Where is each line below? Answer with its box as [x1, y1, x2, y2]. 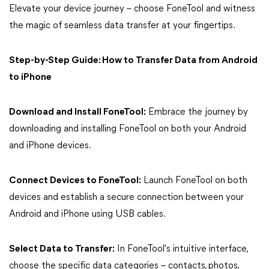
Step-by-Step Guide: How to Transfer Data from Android [9, 55, 258, 65]
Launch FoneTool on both [141, 175, 247, 186]
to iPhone [9, 72, 52, 82]
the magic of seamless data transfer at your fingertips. [9, 20, 235, 31]
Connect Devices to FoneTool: [9, 175, 141, 186]
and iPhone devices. [9, 141, 91, 151]
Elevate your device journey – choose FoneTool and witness [9, 4, 255, 14]
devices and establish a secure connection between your [9, 192, 244, 202]
